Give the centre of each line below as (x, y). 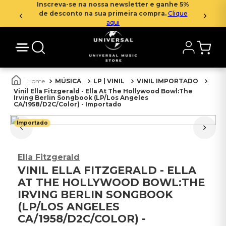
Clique (178, 13)
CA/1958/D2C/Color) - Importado (68, 104)
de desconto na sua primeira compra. (103, 13)
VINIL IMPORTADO (167, 81)
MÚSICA (68, 81)
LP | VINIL (109, 81)
